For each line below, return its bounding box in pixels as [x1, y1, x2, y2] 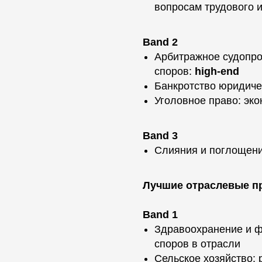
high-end [195, 65, 239, 77]
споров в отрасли [154, 238, 240, 250]
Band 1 [143, 209, 178, 220]
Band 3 [143, 130, 178, 142]
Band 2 [143, 36, 178, 48]
